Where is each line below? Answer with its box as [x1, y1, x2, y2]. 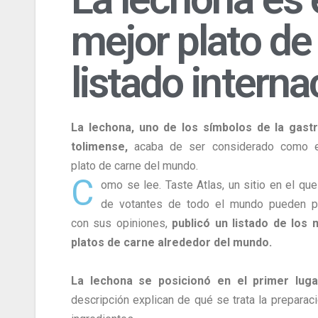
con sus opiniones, [71, 216, 172, 231]
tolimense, [71, 140, 128, 154]
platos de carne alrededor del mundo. [71, 236, 272, 250]
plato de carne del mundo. [71, 159, 198, 173]
